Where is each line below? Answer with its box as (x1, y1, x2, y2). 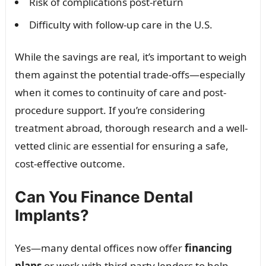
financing (184, 241, 232, 255)
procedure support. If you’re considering (14, 103, 205, 118)
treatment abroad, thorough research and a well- (14, 121, 248, 135)
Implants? (14, 206, 89, 225)
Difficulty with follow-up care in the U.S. (28, 18, 213, 32)
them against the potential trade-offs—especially (14, 68, 245, 82)
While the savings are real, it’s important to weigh (14, 50, 247, 64)
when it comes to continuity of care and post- (14, 85, 226, 100)
